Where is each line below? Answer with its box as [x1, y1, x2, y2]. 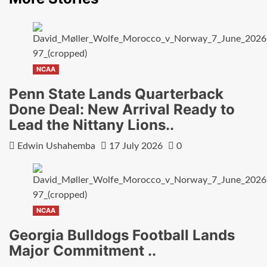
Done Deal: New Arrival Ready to [9, 101, 235, 119]
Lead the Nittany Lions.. [9, 116, 174, 134]
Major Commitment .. [9, 242, 156, 260]
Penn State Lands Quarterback [9, 85, 223, 103]
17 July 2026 [109, 141, 163, 151]
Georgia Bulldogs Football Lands [9, 226, 235, 244]
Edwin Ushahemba [17, 141, 95, 151]
